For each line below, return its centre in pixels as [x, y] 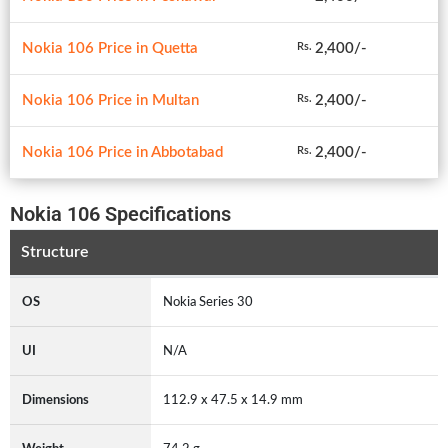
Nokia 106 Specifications [120, 213]
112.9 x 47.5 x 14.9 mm [233, 399]
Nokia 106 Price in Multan [110, 100]
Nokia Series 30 [208, 301]
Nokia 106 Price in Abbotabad [122, 152]
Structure [54, 252]
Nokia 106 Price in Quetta [110, 48]
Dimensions [55, 399]
